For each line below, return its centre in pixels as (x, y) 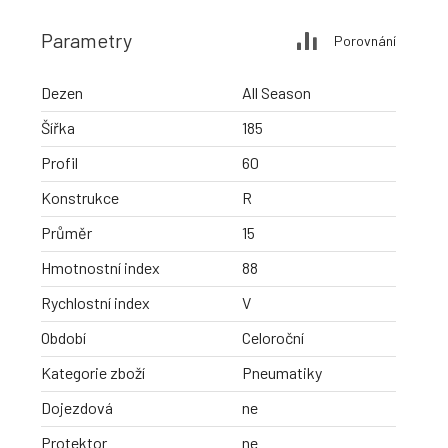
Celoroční (273, 338)
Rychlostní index (95, 303)
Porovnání (365, 40)
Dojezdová (77, 408)
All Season (276, 93)
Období (63, 338)
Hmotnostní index (100, 268)
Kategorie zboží (93, 373)
